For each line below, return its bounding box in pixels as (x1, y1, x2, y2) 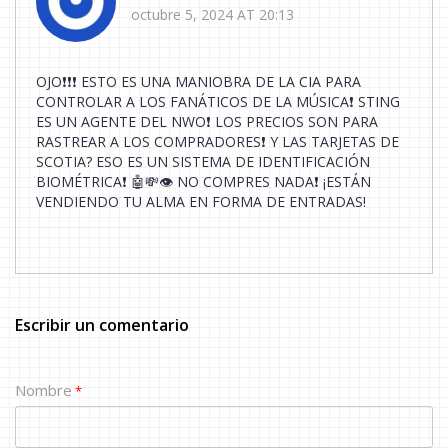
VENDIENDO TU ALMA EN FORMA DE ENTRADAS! (36, 191, 366, 211)
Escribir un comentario (15, 313, 189, 336)
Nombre (15, 379, 72, 400)
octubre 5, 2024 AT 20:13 (131, 5, 294, 25)
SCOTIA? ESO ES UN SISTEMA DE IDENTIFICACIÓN (36, 151, 370, 171)
